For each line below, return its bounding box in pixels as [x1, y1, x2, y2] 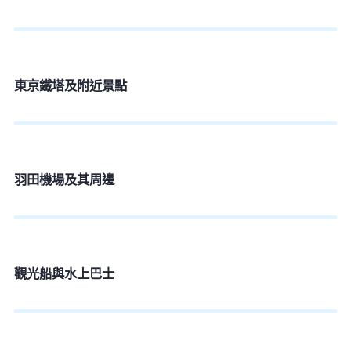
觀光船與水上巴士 [14, 263, 114, 282]
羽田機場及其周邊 [14, 169, 114, 188]
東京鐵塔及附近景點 [14, 76, 127, 95]
